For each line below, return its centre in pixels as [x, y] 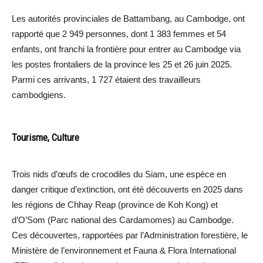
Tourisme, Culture [45, 137]
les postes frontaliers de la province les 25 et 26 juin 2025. [122, 64]
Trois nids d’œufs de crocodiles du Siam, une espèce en [119, 174]
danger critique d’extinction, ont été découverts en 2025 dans [127, 189]
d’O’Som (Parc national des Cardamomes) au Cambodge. [123, 220]
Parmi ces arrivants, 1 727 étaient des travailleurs [106, 79]
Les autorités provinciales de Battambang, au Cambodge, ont [128, 18]
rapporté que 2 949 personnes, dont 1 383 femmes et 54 [119, 33]
